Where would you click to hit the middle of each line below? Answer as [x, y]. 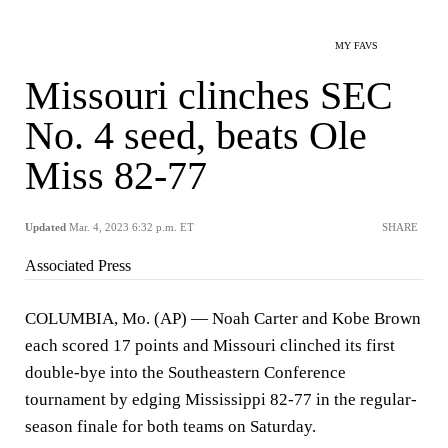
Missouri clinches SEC [209, 95]
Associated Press [78, 265]
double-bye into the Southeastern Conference [185, 372]
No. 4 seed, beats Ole [196, 135]
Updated [45, 227]
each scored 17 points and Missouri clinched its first [210, 345]
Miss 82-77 [116, 175]
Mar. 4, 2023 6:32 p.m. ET [131, 227]
